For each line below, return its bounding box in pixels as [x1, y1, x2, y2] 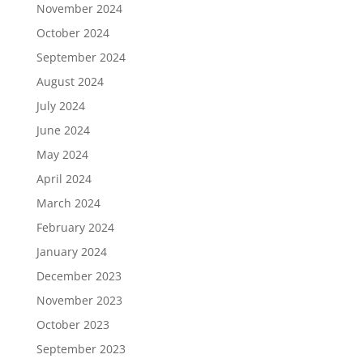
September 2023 [36, 341, 126, 357]
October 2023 [36, 317, 109, 333]
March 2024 [36, 195, 100, 211]
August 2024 [36, 74, 104, 90]
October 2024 [36, 25, 109, 41]
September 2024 [36, 49, 126, 66]
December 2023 [36, 268, 122, 284]
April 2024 [36, 171, 92, 187]
